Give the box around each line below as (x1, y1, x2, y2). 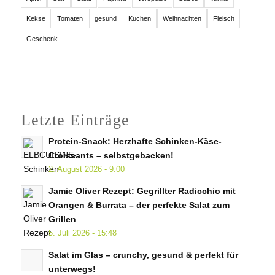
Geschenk (26, 35, 58, 43)
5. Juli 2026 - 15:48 (48, 229, 117, 238)
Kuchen (128, 15, 151, 23)
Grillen (48, 215, 76, 225)
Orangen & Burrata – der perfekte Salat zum (48, 201, 230, 211)
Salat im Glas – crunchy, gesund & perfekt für (48, 250, 238, 260)
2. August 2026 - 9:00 (48, 165, 125, 174)
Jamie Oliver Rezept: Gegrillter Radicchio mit (48, 187, 236, 196)
